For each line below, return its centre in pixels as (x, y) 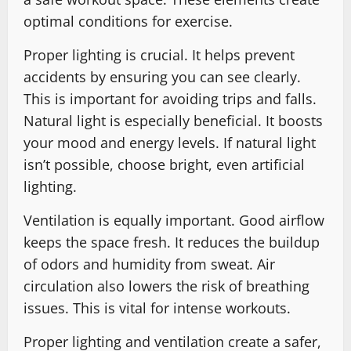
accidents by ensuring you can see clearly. (162, 76)
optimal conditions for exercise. (128, 21)
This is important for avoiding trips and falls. (170, 98)
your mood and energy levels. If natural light (170, 142)
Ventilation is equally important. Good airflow (174, 220)
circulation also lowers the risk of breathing (166, 286)
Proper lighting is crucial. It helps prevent (159, 54)
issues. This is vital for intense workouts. (157, 308)
